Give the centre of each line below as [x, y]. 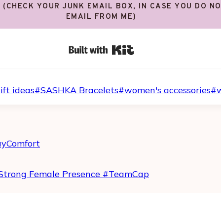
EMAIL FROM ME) [101, 17]
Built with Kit [162, 47]
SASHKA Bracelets [79, 90]
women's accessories [167, 90]
